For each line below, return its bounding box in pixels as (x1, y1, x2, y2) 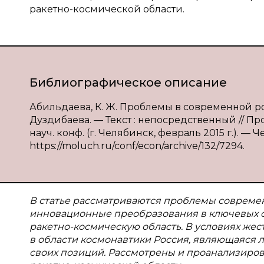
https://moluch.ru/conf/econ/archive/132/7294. (29, 140, 245, 151)
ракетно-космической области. (29, 4, 184, 15)
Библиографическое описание (29, 75, 227, 90)
